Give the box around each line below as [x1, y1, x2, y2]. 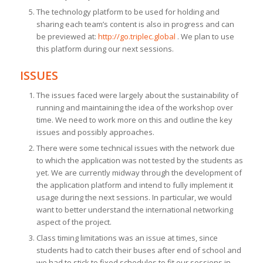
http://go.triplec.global [97, 31, 176, 42]
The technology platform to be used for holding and [36, 6, 220, 18]
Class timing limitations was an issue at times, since [36, 232, 218, 244]
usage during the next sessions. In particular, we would [36, 192, 232, 203]
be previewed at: [36, 31, 98, 42]
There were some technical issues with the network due [36, 143, 235, 154]
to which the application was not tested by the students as [36, 155, 243, 166]
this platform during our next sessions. [36, 43, 174, 55]
